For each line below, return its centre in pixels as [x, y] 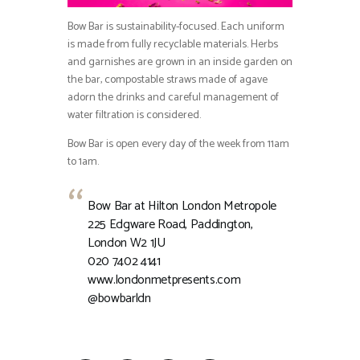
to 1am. [83, 162]
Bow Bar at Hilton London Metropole [182, 207]
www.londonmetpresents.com [164, 280]
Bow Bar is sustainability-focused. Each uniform [176, 27]
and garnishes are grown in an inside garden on [180, 63]
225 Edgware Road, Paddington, [170, 225]
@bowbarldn [119, 299]
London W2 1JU [127, 243]
